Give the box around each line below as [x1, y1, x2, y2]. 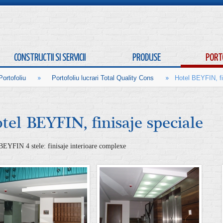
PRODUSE [132, 51, 161, 63]
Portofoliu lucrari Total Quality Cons [52, 74, 154, 82]
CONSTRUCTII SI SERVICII [14, 51, 86, 63]
